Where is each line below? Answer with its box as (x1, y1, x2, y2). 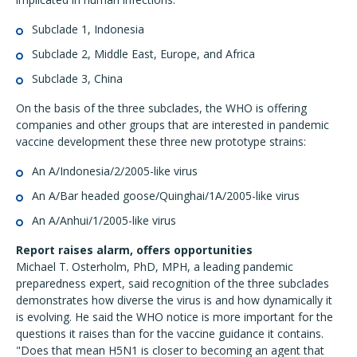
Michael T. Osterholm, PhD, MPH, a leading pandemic (16, 259, 293, 274)
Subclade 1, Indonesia (32, 22, 144, 37)
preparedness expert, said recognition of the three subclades (16, 276, 329, 291)
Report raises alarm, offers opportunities (16, 242, 253, 257)
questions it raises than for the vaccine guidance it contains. (16, 326, 324, 341)
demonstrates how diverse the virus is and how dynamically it (16, 292, 332, 308)
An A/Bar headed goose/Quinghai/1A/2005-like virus (32, 188, 300, 203)
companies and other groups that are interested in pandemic (16, 117, 329, 132)
